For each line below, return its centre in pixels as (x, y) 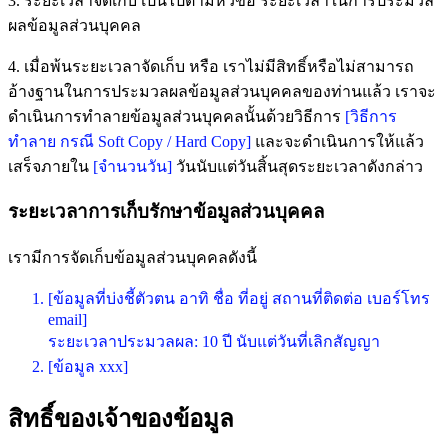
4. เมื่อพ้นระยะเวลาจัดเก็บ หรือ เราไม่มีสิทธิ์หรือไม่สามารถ (211, 66)
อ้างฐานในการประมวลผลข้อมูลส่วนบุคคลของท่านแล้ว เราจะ (222, 91)
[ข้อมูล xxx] (88, 366)
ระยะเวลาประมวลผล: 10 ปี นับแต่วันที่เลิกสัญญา (214, 341)
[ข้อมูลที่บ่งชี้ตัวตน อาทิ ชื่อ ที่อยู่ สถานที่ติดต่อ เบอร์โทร (239, 298)
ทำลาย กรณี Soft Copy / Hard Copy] (129, 141)
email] (67, 319)
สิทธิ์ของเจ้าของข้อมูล (121, 418)
